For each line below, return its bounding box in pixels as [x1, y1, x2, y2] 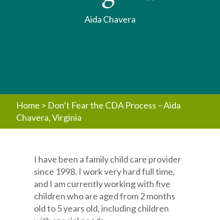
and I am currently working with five [34, 178, 171, 189]
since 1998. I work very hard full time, [34, 166, 175, 177]
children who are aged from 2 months [34, 191, 176, 201]
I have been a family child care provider [34, 154, 182, 165]
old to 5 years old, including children [34, 203, 169, 214]
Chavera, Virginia [16, 112, 82, 123]
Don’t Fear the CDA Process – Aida [48, 100, 181, 110]
